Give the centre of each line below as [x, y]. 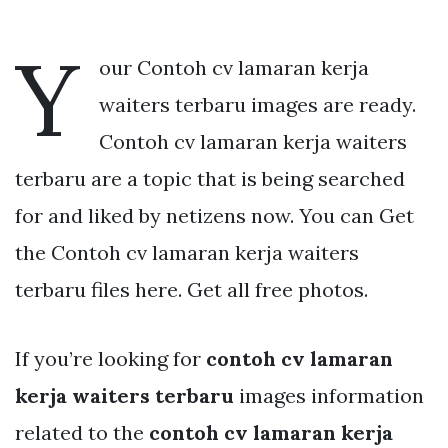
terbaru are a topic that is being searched [210, 178]
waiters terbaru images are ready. [257, 104]
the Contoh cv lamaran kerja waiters [187, 252]
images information [329, 395]
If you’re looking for [110, 358]
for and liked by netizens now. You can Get [214, 215]
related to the [82, 432]
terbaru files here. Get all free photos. [191, 289]
